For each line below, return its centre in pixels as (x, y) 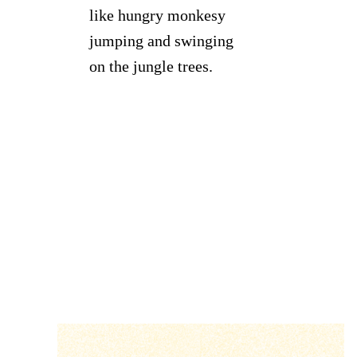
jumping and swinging (161, 41)
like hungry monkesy (157, 15)
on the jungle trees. (151, 66)
